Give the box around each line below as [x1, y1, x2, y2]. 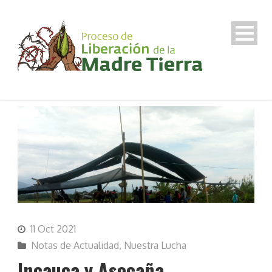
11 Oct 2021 [30, 223, 76, 236]
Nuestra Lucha [124, 239, 186, 252]
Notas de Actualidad [31, 239, 119, 252]
